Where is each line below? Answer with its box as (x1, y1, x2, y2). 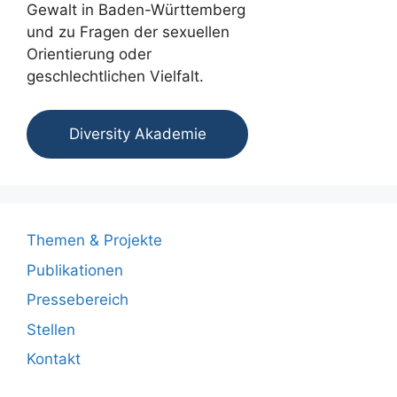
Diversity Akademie (68, 125, 206, 144)
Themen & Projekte (27, 231, 162, 250)
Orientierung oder (27, 44, 152, 63)
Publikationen (27, 261, 123, 279)
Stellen (27, 320, 75, 339)
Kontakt (27, 350, 81, 369)
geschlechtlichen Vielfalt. (27, 66, 204, 85)
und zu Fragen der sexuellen (27, 22, 230, 41)
